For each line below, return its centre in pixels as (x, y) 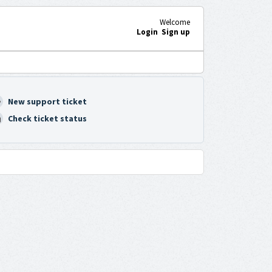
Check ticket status (47, 119)
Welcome (175, 22)
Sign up (175, 32)
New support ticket (47, 102)
